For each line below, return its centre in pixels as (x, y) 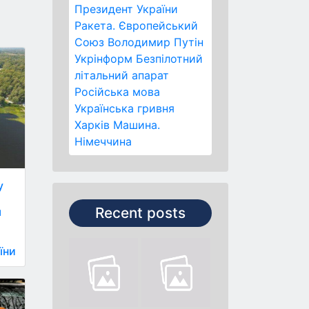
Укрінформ (103, 59)
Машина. (137, 125)
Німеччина (103, 141)
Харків (92, 125)
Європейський (158, 26)
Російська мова (117, 92)
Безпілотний (169, 59)
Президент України (126, 9)
